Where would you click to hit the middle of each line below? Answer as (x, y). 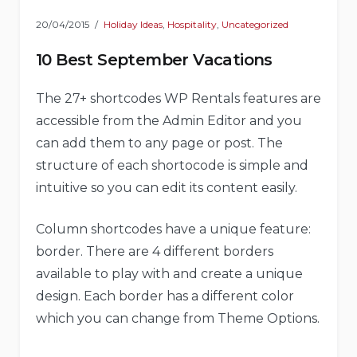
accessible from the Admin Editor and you (169, 120)
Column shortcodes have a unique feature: (173, 229)
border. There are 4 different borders (155, 251)
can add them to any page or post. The (159, 143)
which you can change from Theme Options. (178, 318)
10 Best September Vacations (154, 59)
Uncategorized (255, 24)
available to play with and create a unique (169, 273)
